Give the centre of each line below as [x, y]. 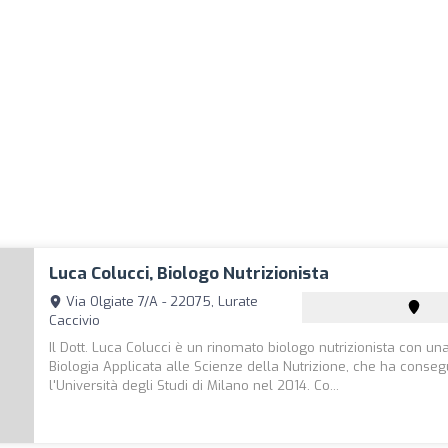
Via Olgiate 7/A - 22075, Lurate [160, 301]
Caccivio [75, 320]
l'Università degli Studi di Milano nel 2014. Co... [194, 385]
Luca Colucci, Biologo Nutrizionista [189, 273]
